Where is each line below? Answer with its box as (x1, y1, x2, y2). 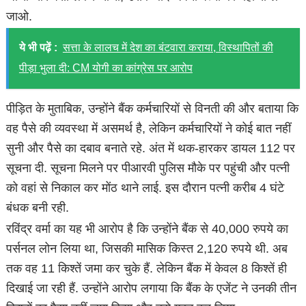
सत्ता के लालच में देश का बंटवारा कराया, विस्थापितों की (62, 42, 273, 54)
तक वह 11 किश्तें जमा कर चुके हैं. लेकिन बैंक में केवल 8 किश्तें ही (6, 261, 288, 275)
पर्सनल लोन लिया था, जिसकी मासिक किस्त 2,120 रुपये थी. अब (6, 241, 288, 255)
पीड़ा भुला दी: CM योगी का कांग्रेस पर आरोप (18, 62, 193, 74)
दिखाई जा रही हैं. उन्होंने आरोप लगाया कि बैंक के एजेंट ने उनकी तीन (6, 281, 297, 295)
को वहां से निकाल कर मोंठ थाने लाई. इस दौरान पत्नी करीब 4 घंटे (6, 180, 285, 195)
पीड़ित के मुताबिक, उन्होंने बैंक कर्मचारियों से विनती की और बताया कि (6, 101, 299, 115)
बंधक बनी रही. (6, 200, 73, 214)
